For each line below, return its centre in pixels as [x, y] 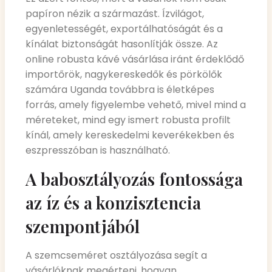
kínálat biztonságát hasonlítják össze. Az [122, 44]
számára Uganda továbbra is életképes [120, 90]
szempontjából [83, 226]
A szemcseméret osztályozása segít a [116, 255]
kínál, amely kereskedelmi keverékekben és [130, 135]
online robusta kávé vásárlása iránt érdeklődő [135, 59]
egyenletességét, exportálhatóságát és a [124, 29]
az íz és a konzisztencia [113, 202]
